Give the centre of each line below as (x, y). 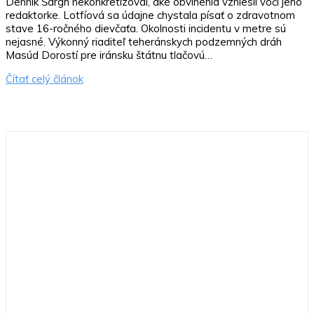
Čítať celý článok (45, 78)
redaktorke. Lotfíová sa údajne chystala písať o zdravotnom (150, 15)
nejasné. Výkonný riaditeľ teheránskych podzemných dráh (144, 41)
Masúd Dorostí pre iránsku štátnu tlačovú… (109, 55)
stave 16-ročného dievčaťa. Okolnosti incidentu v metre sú (146, 28)
